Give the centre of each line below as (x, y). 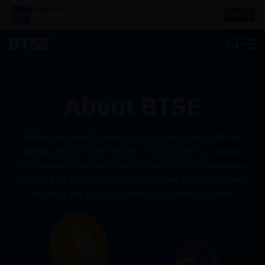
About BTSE (132, 106)
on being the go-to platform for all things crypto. (132, 193)
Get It (239, 14)
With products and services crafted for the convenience (132, 165)
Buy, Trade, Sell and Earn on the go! (77, 20)
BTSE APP (47, 10)
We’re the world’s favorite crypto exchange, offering (132, 137)
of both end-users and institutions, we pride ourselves (132, 179)
